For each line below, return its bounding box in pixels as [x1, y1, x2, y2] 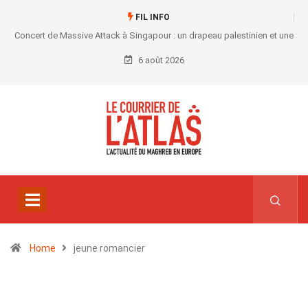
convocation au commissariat [95, 49, 213, 60]
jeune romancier [74, 243, 145, 254]
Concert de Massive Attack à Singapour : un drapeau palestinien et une [14, 30, 294, 41]
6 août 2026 [135, 55, 184, 65]
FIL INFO [133, 12, 170, 22]
